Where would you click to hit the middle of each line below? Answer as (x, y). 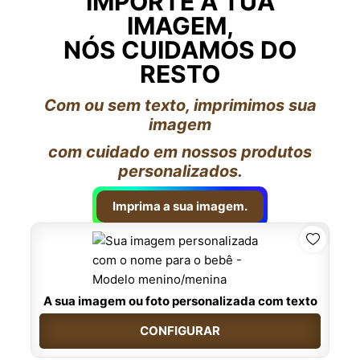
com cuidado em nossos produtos (180, 151)
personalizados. (180, 171)
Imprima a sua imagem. (180, 206)
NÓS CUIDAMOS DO (180, 49)
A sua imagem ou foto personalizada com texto (180, 301)
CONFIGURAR (180, 330)
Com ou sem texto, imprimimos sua (180, 105)
